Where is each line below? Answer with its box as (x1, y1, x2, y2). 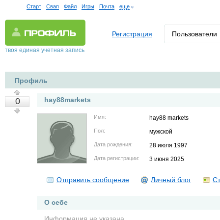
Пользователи (172, 30, 217, 38)
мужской (149, 128, 172, 135)
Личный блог (151, 176, 191, 184)
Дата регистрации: (94, 155, 139, 161)
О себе (44, 198, 68, 206)
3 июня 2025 (149, 156, 184, 163)
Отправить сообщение (56, 176, 129, 184)
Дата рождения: (94, 141, 133, 147)
